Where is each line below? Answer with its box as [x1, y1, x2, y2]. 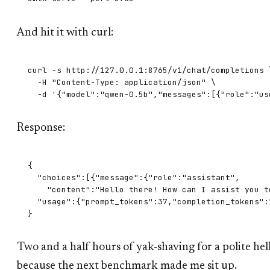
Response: [17, 122, 65, 134]
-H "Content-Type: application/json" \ [28, 77, 216, 87]
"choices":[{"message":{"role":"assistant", [28, 172, 240, 183]
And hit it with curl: [17, 27, 113, 39]
